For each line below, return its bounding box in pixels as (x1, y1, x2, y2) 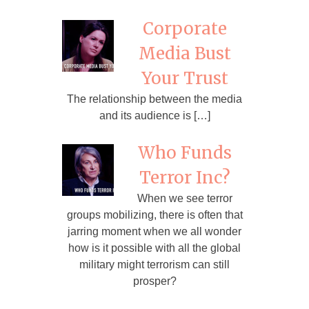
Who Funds (137, 142, 232, 164)
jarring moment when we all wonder (68, 226, 241, 238)
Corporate (142, 18, 227, 40)
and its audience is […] (99, 110, 210, 122)
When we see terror (137, 192, 232, 205)
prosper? (132, 275, 177, 288)
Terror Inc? (139, 167, 230, 189)
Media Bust (138, 43, 231, 65)
